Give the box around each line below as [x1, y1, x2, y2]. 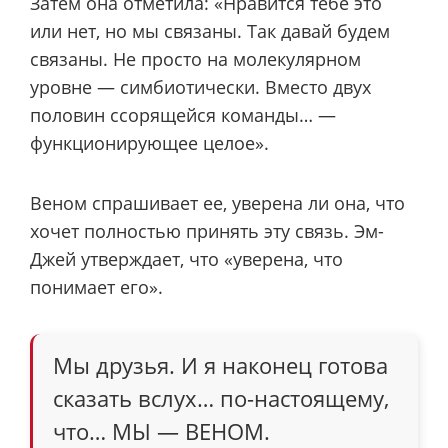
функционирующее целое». [30, 130, 269, 155]
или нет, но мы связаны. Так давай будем [30, 18, 390, 43]
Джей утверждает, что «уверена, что [30, 247, 343, 272]
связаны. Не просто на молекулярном [30, 46, 361, 71]
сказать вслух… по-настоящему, [53, 382, 389, 413]
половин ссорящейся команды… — [30, 102, 336, 127]
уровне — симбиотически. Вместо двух [30, 74, 371, 99]
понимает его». [30, 275, 163, 300]
